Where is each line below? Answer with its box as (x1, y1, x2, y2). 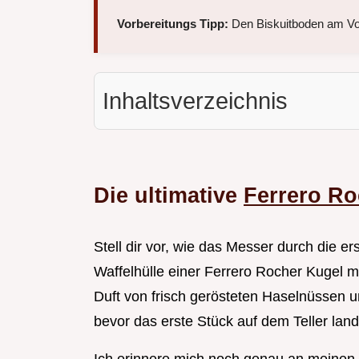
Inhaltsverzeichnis (103, 88, 288, 115)
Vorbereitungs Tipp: (117, 17, 228, 31)
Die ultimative (94, 183, 244, 208)
